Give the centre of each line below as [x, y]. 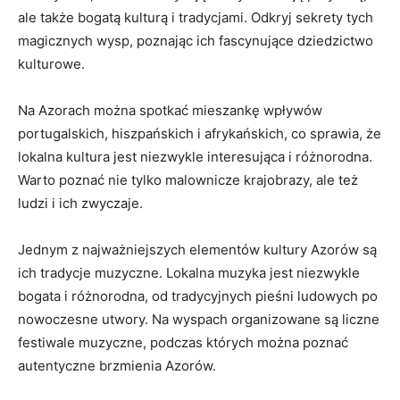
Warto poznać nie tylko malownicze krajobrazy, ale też [188, 179]
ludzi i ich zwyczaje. [80, 203]
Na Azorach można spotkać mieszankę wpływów [170, 110]
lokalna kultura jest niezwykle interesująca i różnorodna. [195, 156]
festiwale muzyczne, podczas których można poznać [183, 342]
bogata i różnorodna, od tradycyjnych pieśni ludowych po [198, 296]
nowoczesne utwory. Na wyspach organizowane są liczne [199, 319]
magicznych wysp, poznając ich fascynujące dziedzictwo [196, 40]
